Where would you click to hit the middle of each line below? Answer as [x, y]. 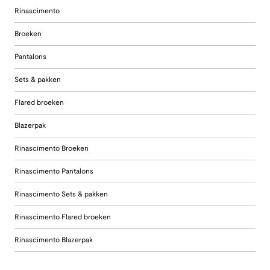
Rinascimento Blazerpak [54, 240]
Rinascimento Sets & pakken [61, 195]
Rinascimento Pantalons [54, 172]
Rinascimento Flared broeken [63, 218]
